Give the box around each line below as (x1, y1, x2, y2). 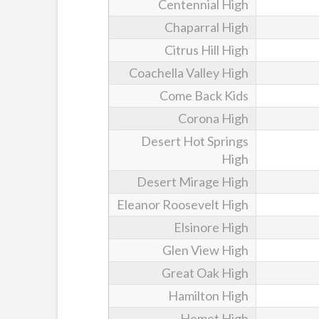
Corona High (178, 110, 249, 126)
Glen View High (162, 241, 249, 258)
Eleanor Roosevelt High (117, 196, 249, 212)
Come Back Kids (159, 87, 249, 103)
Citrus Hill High (164, 41, 249, 58)
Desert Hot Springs (141, 132, 249, 149)
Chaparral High (164, 19, 249, 35)
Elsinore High (174, 219, 249, 235)
